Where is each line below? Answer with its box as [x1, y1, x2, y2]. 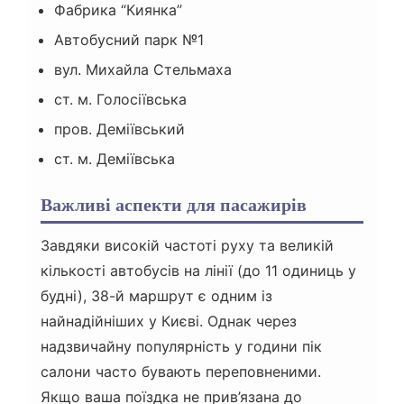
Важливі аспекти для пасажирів [41, 194, 307, 216]
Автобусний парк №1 [54, 31, 204, 50]
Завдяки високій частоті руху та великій [41, 236, 334, 255]
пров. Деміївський [54, 120, 185, 139]
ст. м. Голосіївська [54, 90, 187, 109]
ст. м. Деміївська [54, 150, 175, 169]
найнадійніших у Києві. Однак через [41, 312, 297, 331]
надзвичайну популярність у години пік [41, 337, 322, 356]
